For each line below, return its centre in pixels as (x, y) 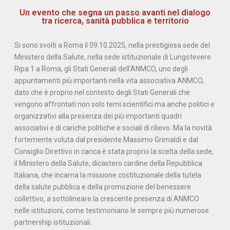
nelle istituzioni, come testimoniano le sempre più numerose (111, 211)
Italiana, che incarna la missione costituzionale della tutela (108, 175)
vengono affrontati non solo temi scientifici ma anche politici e (114, 104)
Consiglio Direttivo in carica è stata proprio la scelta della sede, (114, 152)
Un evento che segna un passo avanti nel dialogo (115, 13)
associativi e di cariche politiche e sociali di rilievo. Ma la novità (113, 128)
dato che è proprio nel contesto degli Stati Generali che (102, 93)
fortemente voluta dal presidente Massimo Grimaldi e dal (106, 140)
